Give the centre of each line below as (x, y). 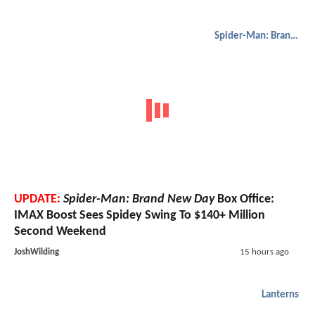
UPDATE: (37, 200)
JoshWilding (37, 252)
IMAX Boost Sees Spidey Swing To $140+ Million (140, 216)
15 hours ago (264, 252)
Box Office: (244, 200)
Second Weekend (60, 232)
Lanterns (280, 295)
